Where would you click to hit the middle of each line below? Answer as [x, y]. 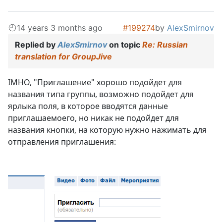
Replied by [36, 45]
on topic [125, 45]
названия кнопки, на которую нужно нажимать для [107, 130]
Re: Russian [165, 45]
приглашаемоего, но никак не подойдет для [93, 118]
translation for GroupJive [63, 57]
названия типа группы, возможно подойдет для [101, 94]
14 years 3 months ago [60, 28]
